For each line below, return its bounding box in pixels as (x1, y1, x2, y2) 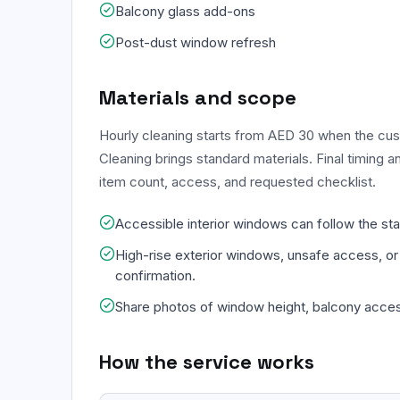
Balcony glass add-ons (115, 3, 255, 20)
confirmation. (115, 267, 196, 284)
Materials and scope (99, 85, 296, 110)
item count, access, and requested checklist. (99, 173, 376, 190)
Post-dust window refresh (115, 34, 276, 51)
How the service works (99, 349, 314, 374)
